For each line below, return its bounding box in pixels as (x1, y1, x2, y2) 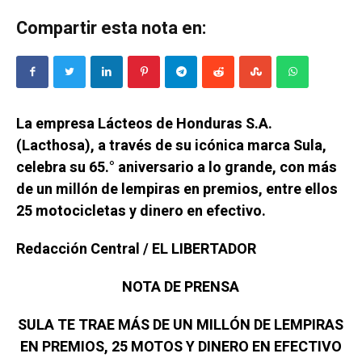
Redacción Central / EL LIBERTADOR (15, 238, 256, 261)
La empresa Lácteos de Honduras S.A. (15, 113, 272, 136)
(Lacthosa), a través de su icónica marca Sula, (15, 135, 326, 158)
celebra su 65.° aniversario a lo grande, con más (15, 157, 337, 179)
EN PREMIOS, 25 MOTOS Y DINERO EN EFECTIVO (19, 336, 342, 359)
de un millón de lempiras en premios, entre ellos (15, 179, 338, 201)
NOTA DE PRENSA (122, 276, 240, 299)
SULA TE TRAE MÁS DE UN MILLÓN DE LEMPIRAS (18, 314, 344, 337)
